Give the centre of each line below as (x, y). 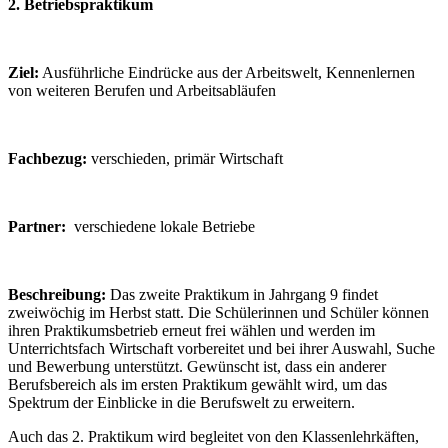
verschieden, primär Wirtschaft (185, 158)
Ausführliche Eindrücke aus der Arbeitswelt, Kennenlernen (227, 72)
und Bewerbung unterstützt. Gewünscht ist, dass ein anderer (197, 366)
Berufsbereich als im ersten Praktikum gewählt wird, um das (197, 384)
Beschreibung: (57, 294)
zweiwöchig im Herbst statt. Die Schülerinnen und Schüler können (218, 312)
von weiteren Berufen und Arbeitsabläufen (142, 90)
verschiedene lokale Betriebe (160, 226)
